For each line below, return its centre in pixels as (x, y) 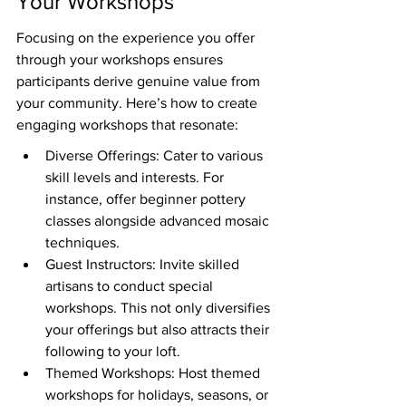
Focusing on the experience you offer (137, 38)
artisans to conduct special (131, 286)
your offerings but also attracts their (159, 330)
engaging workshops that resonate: (127, 125)
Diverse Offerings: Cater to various (156, 156)
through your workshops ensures (121, 60)
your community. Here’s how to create (139, 103)
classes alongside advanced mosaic (159, 221)
